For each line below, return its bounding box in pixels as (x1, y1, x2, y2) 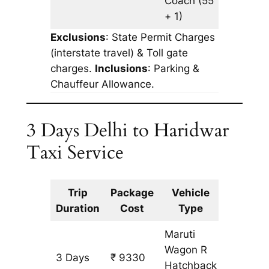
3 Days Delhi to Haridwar (26, 117, 229, 143)
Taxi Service (26, 139, 124, 165)
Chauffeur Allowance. (50, 78, 154, 91)
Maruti (165, 228, 196, 240)
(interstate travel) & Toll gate (50, 47, 188, 59)
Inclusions (94, 62, 148, 75)
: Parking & (147, 62, 199, 75)
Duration (56, 202, 100, 214)
